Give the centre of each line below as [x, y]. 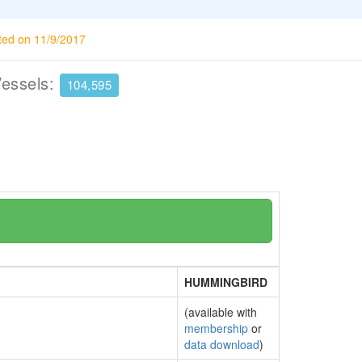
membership [216, 328]
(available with [221, 312]
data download [222, 344]
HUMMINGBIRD [226, 282]
